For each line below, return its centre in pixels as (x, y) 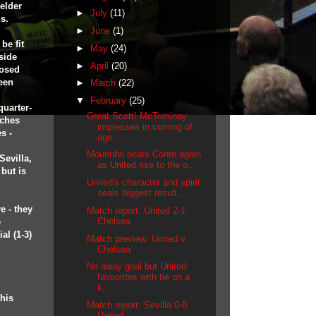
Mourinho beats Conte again (144, 154)
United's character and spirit (144, 182)
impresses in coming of (145, 126)
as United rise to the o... (147, 165)
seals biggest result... (142, 193)
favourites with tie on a (144, 277)
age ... (111, 137)
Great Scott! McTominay (137, 116)
